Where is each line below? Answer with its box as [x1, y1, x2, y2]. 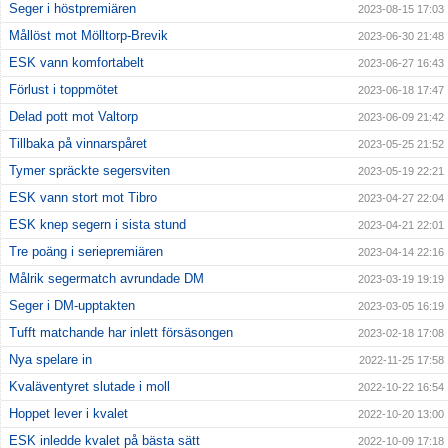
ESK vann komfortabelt [9, 55, 144, 71]
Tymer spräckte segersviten [9, 163, 170, 179]
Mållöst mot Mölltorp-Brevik [9, 28, 168, 44]
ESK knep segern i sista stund [9, 217, 186, 233]
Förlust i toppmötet [9, 82, 118, 98]
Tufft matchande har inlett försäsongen [9, 325, 233, 341]
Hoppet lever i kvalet [9, 406, 128, 422]
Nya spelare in [9, 352, 92, 368]
